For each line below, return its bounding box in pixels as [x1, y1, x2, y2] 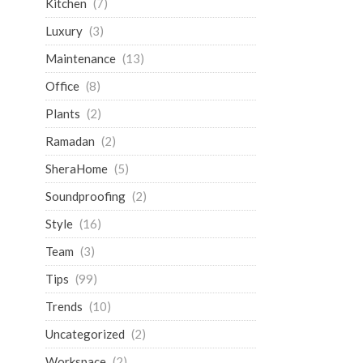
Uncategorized [45, 327, 125, 341]
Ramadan [45, 134, 95, 148]
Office [45, 79, 79, 93]
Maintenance [45, 51, 116, 66]
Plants [45, 106, 80, 121]
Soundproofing [45, 189, 126, 203]
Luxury [45, 23, 83, 38]
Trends [45, 299, 83, 314]
